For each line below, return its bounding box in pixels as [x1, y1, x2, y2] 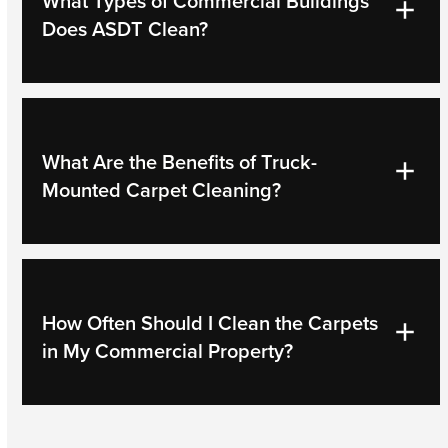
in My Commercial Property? [42, 335, 294, 365]
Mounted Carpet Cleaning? [42, 174, 282, 204]
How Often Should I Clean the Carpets [42, 307, 379, 337]
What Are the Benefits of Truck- [42, 146, 318, 176]
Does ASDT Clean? [42, 13, 209, 43]
